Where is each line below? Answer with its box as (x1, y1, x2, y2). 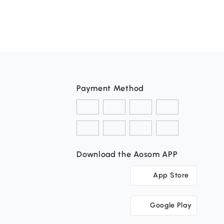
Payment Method (76, 83, 144, 93)
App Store (153, 171, 189, 179)
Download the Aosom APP (76, 149, 178, 159)
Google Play (149, 201, 192, 209)
